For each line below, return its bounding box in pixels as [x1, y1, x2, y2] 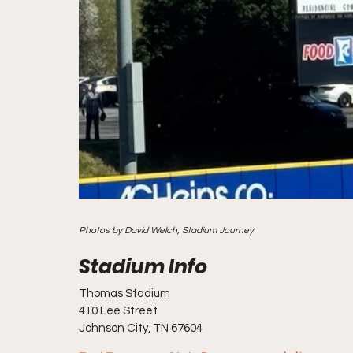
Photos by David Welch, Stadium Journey [79, 225, 254, 236]
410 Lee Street [79, 305, 158, 317]
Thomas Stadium [79, 288, 170, 299]
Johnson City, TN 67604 [79, 322, 203, 334]
